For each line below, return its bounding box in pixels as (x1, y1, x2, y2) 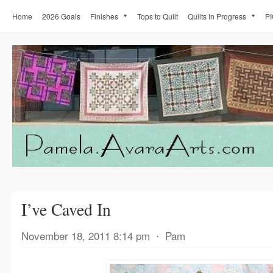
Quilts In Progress (188, 11, 246, 21)
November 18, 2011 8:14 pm (21, 228, 150, 243)
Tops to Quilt (137, 11, 178, 21)
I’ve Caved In (21, 198, 111, 221)
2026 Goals (42, 11, 80, 21)
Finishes (90, 11, 118, 21)
